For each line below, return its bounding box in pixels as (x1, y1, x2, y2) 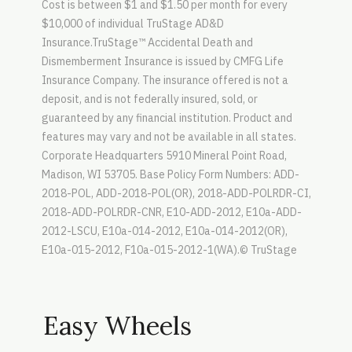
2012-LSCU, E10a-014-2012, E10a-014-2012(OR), (41, 223, 288, 238)
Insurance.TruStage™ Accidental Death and (41, 35, 253, 49)
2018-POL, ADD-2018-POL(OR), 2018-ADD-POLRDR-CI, (41, 185, 311, 200)
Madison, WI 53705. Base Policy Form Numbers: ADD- (41, 167, 299, 181)
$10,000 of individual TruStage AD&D (41, 16, 224, 31)
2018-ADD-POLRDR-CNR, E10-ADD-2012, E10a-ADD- (41, 204, 302, 219)
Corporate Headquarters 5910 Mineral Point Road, (41, 148, 287, 163)
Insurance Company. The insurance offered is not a (41, 72, 288, 87)
